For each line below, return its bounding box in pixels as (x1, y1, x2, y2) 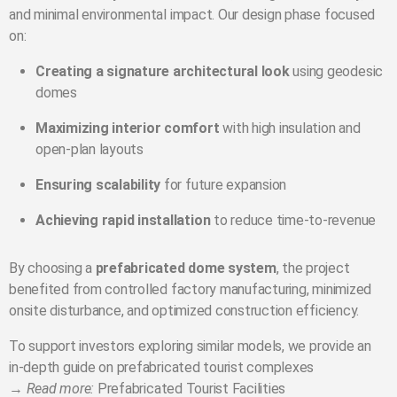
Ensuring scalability (35, 176, 161, 194)
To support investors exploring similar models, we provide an (9, 338, 371, 355)
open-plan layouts (35, 141, 144, 159)
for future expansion (160, 176, 287, 194)
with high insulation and (219, 120, 361, 137)
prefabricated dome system (95, 260, 276, 277)
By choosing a (9, 260, 96, 277)
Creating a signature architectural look (35, 63, 290, 81)
